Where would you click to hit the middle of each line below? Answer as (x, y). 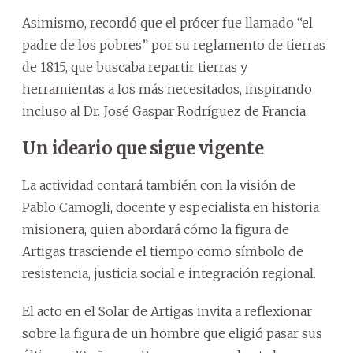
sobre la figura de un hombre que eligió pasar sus (172, 333)
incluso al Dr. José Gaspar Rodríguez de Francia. (165, 111)
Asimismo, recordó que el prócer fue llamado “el (167, 22)
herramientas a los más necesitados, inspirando (167, 89)
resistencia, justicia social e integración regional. (169, 273)
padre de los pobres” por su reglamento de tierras (174, 45)
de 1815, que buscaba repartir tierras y (135, 67)
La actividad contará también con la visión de (159, 185)
